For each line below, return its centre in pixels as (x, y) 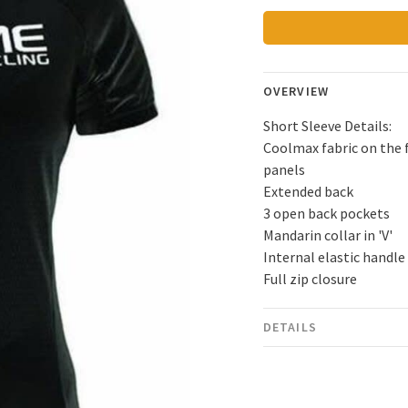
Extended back (308, 192)
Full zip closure (310, 279)
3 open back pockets (326, 214)
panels (284, 170)
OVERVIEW (296, 92)
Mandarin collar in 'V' (328, 235)
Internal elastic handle (334, 257)
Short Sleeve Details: (327, 126)
